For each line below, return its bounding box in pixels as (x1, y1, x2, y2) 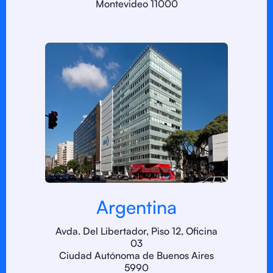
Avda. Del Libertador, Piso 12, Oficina (55, 225, 218, 237)
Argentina (96, 196, 177, 218)
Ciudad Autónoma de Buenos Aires (59, 249, 214, 261)
